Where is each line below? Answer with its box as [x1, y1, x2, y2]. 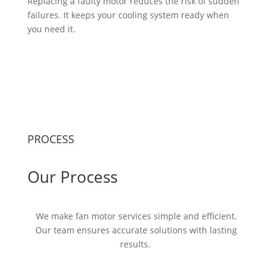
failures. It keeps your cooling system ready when [27, 9, 229, 21]
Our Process [27, 166, 118, 188]
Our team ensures [35, 224, 110, 236]
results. [119, 238, 151, 250]
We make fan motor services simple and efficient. [35, 210, 237, 222]
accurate [112, 224, 148, 236]
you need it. [27, 23, 76, 35]
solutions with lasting [150, 224, 238, 236]
